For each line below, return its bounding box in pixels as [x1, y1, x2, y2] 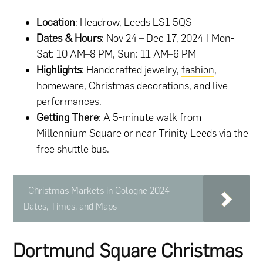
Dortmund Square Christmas [13, 239, 244, 262]
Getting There [36, 110, 99, 124]
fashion [181, 63, 215, 76]
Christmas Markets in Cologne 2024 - [28, 184, 176, 196]
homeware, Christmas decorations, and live [36, 79, 228, 92]
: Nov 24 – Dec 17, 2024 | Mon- [102, 31, 235, 45]
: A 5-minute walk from [99, 110, 202, 124]
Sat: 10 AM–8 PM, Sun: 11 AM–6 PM [36, 47, 197, 60]
